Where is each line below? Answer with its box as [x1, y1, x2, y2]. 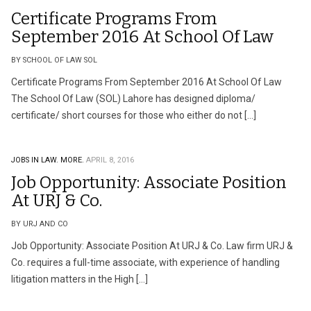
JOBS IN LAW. [11, 155, 58, 165]
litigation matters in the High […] [11, 274, 148, 285]
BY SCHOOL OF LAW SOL [11, 56, 97, 65]
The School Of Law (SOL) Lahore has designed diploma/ [11, 93, 255, 104]
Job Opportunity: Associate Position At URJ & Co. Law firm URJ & [11, 240, 293, 251]
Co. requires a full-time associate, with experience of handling [11, 257, 280, 268]
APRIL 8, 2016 [86, 155, 134, 165]
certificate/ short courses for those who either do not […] [11, 110, 256, 121]
